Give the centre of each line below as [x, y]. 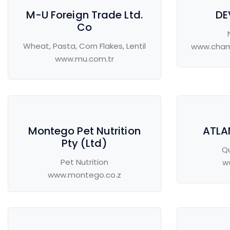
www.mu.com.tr [84, 59]
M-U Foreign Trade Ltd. [84, 15]
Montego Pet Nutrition [84, 131]
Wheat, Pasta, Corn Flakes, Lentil [84, 46]
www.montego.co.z [84, 175]
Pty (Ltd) [84, 143]
